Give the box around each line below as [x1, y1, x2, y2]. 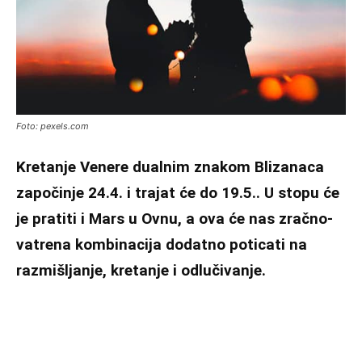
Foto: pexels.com [16, 120, 89, 133]
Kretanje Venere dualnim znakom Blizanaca [16, 158, 324, 177]
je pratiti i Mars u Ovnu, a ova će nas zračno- [16, 209, 333, 229]
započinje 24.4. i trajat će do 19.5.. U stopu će [16, 183, 339, 203]
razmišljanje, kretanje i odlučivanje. [16, 261, 266, 280]
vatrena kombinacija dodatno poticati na [16, 235, 307, 255]
